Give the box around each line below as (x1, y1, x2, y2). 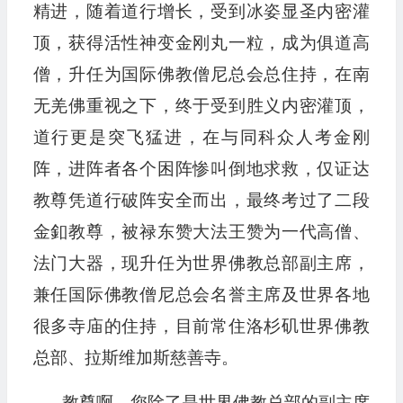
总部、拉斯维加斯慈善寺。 (32, 348, 238, 367)
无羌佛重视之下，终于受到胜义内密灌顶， (32, 96, 370, 115)
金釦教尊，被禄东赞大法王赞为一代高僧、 (32, 222, 370, 241)
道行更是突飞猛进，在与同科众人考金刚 (32, 128, 370, 147)
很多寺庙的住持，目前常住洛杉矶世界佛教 (32, 317, 370, 336)
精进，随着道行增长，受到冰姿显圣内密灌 (32, 2, 370, 21)
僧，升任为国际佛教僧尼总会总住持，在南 (32, 65, 370, 84)
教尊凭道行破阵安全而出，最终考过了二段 (32, 191, 370, 210)
